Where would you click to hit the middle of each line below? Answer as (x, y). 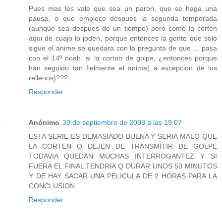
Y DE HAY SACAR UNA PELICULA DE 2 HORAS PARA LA (123, 176)
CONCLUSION (52, 186)
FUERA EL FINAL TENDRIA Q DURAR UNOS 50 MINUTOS (123, 166)
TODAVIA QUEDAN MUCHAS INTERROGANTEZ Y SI (123, 156)
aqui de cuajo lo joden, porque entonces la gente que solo (123, 38)
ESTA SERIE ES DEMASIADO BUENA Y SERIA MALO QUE (123, 137)
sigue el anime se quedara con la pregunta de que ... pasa (123, 48)
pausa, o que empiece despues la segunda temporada (123, 19)
